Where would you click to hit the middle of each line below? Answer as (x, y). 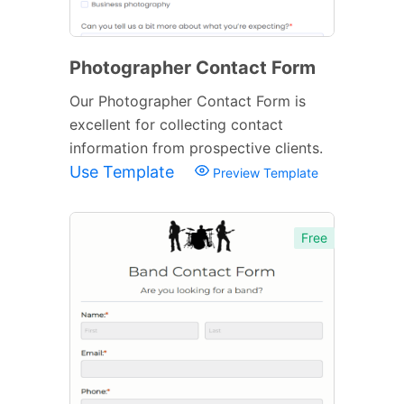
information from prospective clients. (196, 147)
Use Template (124, 171)
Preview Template (264, 172)
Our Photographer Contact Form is (188, 101)
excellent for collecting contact (176, 124)
